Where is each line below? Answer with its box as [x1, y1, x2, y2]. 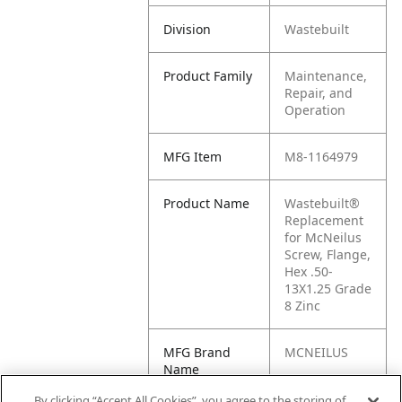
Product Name [163, 195, 250, 212]
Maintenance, [284, 67, 368, 84]
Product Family [163, 67, 253, 84]
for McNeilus [284, 229, 363, 246]
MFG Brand [163, 344, 232, 361]
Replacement [284, 212, 364, 229]
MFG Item [163, 148, 223, 165]
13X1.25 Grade [284, 280, 372, 297]
